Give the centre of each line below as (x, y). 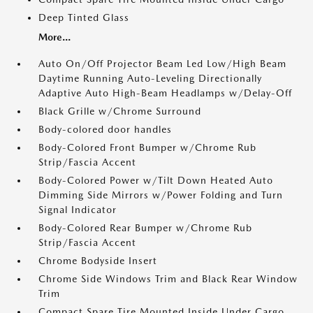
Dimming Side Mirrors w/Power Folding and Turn (161, 195)
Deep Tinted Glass (84, 18)
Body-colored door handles (105, 130)
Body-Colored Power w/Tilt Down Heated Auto (156, 181)
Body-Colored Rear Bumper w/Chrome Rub (145, 228)
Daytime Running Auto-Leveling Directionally (150, 79)
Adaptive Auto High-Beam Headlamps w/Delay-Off (165, 93)
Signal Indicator (78, 210)
